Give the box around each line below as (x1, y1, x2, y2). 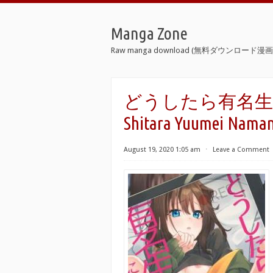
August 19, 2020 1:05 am (124, 146, 200, 154)
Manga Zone (111, 24, 188, 43)
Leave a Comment (213, 146, 269, 154)
